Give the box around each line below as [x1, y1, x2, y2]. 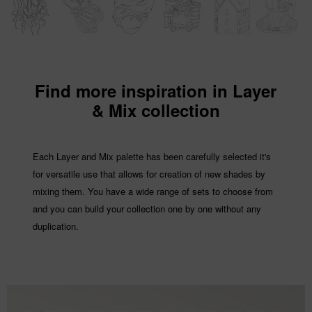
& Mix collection [91, 97, 220, 122]
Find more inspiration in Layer [35, 78, 277, 102]
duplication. [32, 219, 79, 233]
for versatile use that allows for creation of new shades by [32, 166, 265, 180]
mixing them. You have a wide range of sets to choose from [32, 184, 273, 198]
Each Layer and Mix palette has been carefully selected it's [32, 149, 271, 163]
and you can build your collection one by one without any [32, 201, 261, 215]
